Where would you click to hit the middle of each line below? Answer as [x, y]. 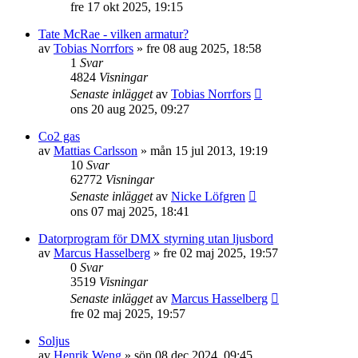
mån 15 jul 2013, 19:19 [209, 151]
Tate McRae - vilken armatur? [113, 34]
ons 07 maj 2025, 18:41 [130, 212]
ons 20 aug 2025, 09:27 [130, 109]
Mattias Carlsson [95, 151]
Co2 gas [59, 137]
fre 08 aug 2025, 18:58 [204, 49]
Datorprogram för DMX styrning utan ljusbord [156, 239]
